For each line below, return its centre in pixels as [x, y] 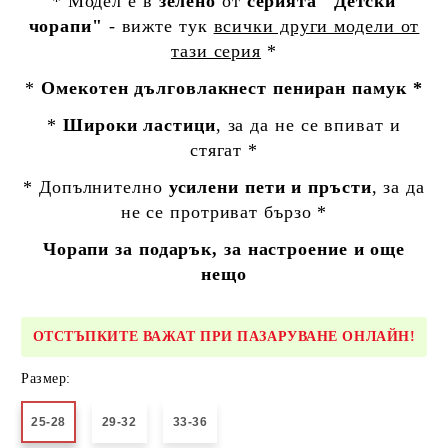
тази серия [216, 51]
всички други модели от [316, 26]
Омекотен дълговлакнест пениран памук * [232, 88]
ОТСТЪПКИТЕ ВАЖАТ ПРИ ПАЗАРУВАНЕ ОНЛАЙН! [224, 337]
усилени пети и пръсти [270, 187]
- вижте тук [158, 26]
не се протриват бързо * [224, 212]
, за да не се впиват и [308, 125]
